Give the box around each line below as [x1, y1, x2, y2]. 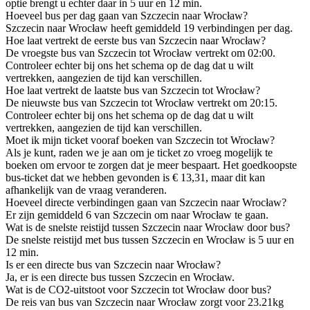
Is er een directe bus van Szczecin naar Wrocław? [6, 258, 221, 271]
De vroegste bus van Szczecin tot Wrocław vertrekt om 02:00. [6, 46, 275, 59]
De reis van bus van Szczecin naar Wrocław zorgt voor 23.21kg [6, 295, 284, 308]
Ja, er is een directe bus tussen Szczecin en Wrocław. [6, 271, 235, 283]
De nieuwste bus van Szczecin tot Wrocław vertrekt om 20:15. [6, 96, 277, 109]
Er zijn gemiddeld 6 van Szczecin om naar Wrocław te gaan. [6, 208, 268, 221]
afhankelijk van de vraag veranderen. [6, 183, 167, 196]
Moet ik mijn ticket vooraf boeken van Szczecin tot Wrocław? [6, 134, 275, 146]
